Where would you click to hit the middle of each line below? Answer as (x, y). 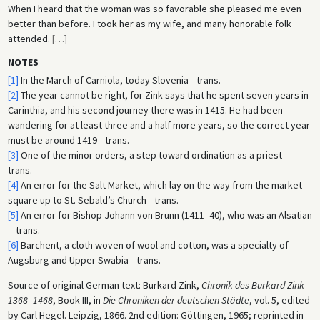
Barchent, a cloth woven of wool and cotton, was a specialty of (153, 245)
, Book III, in (77, 300)
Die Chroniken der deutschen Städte (176, 300)
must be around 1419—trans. (68, 140)
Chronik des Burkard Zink (252, 285)
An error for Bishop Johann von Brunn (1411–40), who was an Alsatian (165, 215)
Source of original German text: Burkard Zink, (104, 285)
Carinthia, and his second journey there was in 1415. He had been (145, 110)
